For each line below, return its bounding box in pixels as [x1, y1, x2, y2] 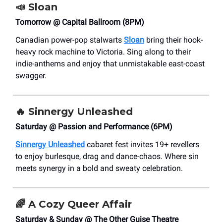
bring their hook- [144, 35, 203, 45]
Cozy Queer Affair [39, 198, 132, 211]
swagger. [15, 71, 47, 81]
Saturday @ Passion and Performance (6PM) [15, 122, 172, 132]
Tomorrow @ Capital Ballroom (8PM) [15, 17, 144, 27]
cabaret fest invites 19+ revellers [85, 140, 199, 150]
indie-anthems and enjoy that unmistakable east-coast [15, 59, 205, 69]
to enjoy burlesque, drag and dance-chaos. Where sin [15, 152, 199, 162]
